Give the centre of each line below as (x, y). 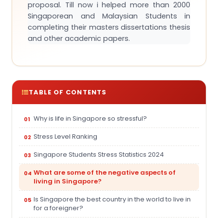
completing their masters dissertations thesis (109, 27)
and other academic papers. (79, 39)
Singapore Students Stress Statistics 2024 (99, 155)
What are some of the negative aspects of (105, 173)
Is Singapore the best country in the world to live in (112, 200)
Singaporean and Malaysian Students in (109, 16)
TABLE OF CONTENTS (68, 92)
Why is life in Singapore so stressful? (90, 119)
